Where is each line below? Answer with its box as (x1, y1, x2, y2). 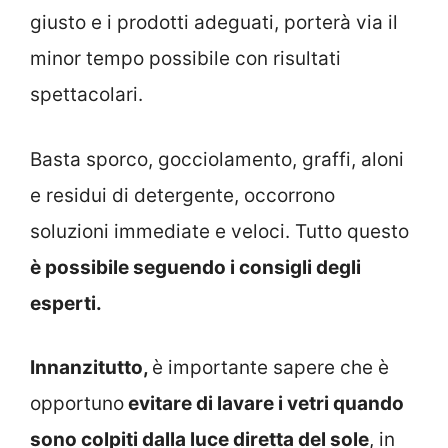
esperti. (30, 291, 102, 315)
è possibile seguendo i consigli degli (30, 255, 361, 279)
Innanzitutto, (30, 356, 152, 380)
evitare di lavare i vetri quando (124, 392, 404, 416)
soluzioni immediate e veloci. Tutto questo (30, 219, 409, 243)
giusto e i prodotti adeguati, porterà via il (30, 11, 398, 35)
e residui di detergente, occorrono (30, 183, 335, 207)
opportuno (30, 392, 124, 416)
